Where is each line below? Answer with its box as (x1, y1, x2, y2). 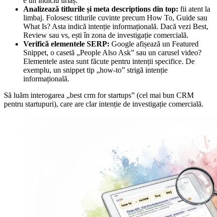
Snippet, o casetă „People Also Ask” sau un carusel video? (23, 48, 201, 57)
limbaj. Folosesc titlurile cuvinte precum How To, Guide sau (23, 13, 207, 22)
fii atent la (178, 4, 210, 13)
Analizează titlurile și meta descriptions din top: (23, 4, 178, 13)
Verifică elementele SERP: (23, 39, 109, 48)
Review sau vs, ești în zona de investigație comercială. (23, 31, 188, 39)
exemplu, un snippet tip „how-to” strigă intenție (23, 65, 168, 74)
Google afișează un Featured (109, 39, 199, 48)
